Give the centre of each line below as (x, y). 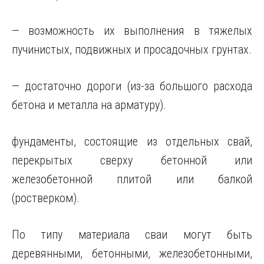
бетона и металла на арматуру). (89, 105)
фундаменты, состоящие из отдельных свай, (132, 141)
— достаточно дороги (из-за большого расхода (132, 86)
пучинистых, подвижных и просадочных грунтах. (132, 49)
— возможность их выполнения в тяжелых (132, 31)
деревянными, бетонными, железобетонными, (132, 253)
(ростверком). (46, 198)
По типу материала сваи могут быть (132, 235)
